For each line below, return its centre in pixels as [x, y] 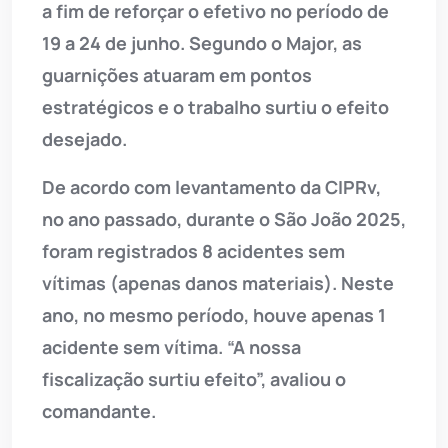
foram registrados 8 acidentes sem [193, 251]
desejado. [84, 139]
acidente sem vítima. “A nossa [171, 347]
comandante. [99, 411]
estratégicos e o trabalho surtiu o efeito [215, 107]
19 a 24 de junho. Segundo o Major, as [202, 43]
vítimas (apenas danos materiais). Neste [218, 283]
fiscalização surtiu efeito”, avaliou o [194, 379]
